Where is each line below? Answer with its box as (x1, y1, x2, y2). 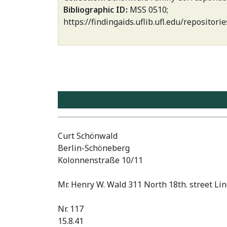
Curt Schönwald (58, 130, 118, 141)
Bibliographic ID (63, 4, 127, 15)
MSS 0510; (129, 4, 168, 15)
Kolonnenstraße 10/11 (58, 154, 143, 166)
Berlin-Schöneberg (58, 142, 130, 154)
